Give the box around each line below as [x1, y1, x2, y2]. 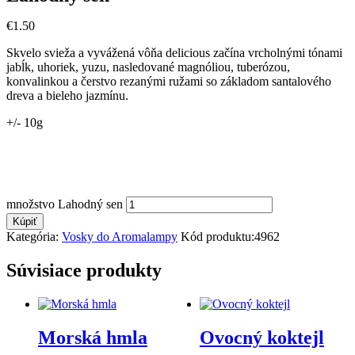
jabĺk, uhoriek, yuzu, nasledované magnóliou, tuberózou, [6, 60, 290, 74]
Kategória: [6, 230, 62, 244]
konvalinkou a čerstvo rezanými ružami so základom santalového [6, 74, 331, 89]
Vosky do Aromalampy [62, 230, 177, 244]
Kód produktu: [181, 230, 254, 244]
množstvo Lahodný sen [6, 197, 123, 212]
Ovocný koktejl [199, 326, 324, 348]
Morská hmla [38, 326, 147, 348]
